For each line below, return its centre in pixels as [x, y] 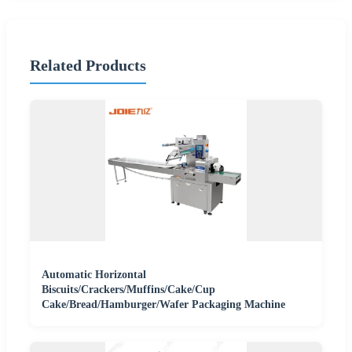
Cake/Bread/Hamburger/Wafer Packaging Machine [163, 305]
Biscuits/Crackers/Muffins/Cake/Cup [128, 290]
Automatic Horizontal [94, 275]
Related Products [88, 65]
